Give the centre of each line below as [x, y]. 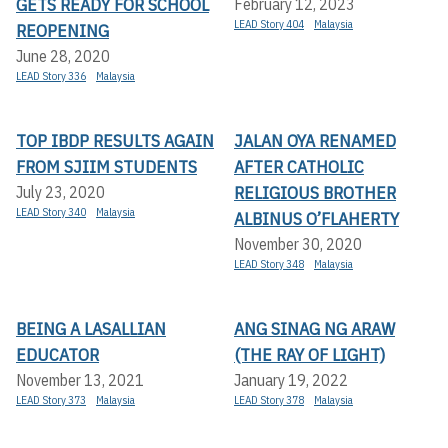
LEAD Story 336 [51, 75]
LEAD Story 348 [269, 263]
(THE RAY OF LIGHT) [309, 354]
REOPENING [62, 30]
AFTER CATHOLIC [299, 166]
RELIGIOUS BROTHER [315, 192]
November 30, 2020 [298, 243]
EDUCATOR [57, 354]
